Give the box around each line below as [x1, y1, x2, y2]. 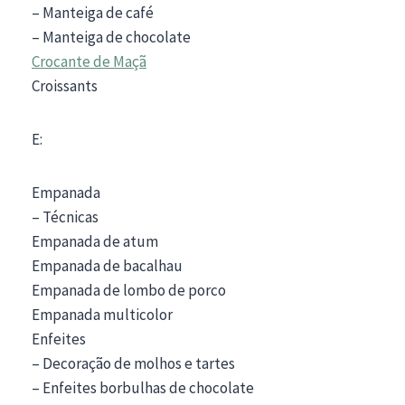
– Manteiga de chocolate [32, 26, 191, 47]
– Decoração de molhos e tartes [32, 353, 235, 373]
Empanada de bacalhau [32, 255, 183, 276]
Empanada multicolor [32, 304, 173, 325]
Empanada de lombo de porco [32, 279, 226, 300]
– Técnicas [32, 206, 99, 227]
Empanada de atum [32, 231, 158, 251]
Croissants [32, 75, 98, 96]
